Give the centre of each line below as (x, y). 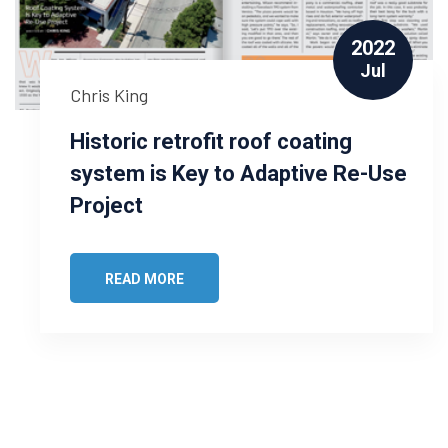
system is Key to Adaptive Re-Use (238, 173)
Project (106, 205)
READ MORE (144, 278)
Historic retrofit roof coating (211, 141)
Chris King (109, 94)
